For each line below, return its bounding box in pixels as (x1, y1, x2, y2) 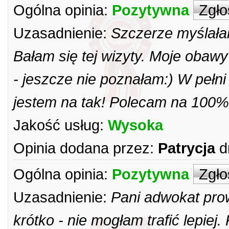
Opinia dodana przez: (13, 140, 154, 156)
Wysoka (108, 117, 163, 133)
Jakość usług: (13, 117, 104, 133)
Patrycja (158, 140, 215, 156)
